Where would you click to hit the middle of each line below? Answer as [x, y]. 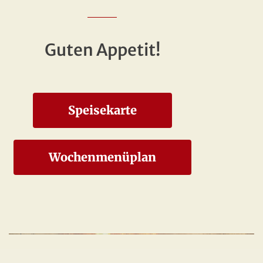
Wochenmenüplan [102, 157]
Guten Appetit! [102, 50]
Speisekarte [102, 110]
